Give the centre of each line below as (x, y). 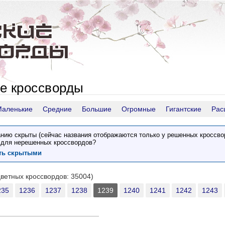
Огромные (139, 109)
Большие (97, 109)
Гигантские (184, 109)
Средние (57, 109)
